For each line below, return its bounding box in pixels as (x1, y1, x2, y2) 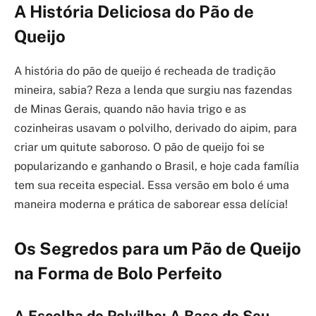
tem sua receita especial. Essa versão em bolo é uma (14, 178, 289, 192)
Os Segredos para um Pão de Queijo (14, 238, 301, 259)
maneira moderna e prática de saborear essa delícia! (14, 197, 288, 211)
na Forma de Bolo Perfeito (14, 263, 222, 284)
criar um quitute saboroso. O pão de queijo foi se (14, 140, 265, 154)
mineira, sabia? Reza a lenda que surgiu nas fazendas (14, 83, 292, 97)
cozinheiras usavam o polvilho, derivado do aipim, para (14, 121, 297, 135)
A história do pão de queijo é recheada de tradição (14, 63, 276, 78)
